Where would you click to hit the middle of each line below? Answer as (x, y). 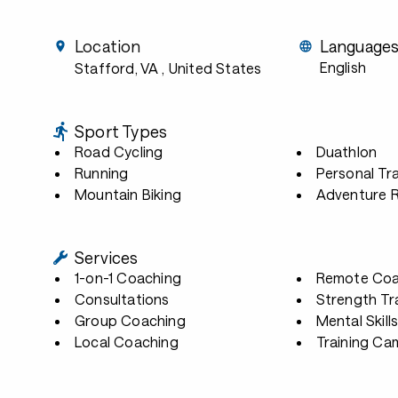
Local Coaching (127, 342)
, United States (212, 68)
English (342, 67)
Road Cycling (119, 151)
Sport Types (121, 131)
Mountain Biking (128, 194)
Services (107, 258)
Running (102, 173)
